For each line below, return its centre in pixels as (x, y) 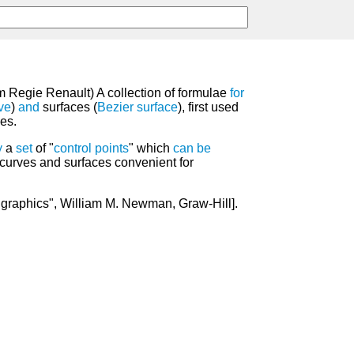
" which (151, 149)
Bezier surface (137, 107)
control (73, 149)
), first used (208, 107)
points (112, 149)
